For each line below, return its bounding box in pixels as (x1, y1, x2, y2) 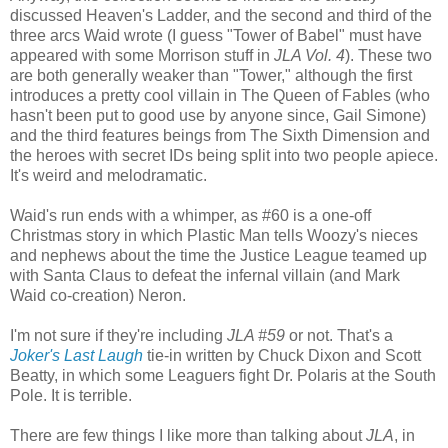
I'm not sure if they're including (10, 326, 227, 344)
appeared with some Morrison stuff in (10, 46, 274, 64)
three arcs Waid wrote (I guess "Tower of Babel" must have (10, 26, 422, 44)
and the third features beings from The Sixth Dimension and (10, 126, 430, 144)
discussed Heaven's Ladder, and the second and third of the (10, 6, 432, 24)
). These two (345, 46, 432, 64)
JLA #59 (227, 326, 285, 344)
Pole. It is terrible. (10, 386, 132, 404)
